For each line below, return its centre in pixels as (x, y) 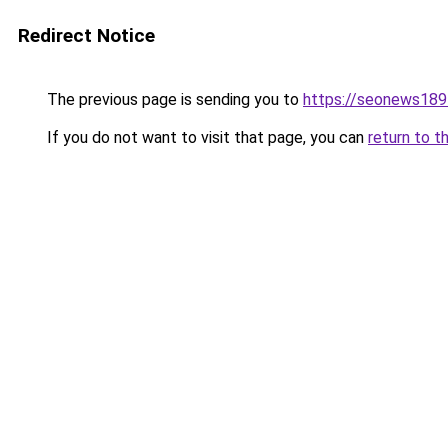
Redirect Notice (86, 35)
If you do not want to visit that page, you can (205, 137)
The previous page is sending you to (173, 99)
